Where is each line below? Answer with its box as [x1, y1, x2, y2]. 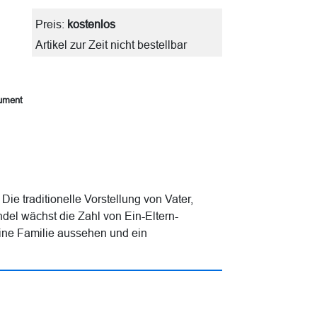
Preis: [35, 18, 67, 30]
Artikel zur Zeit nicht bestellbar [35, 38, 187, 51]
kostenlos [67, 18, 115, 30]
